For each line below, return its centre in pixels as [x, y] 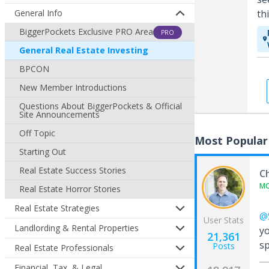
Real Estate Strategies [57, 208]
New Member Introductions [73, 87]
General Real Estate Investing [84, 50]
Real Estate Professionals [64, 248]
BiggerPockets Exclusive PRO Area [86, 32]
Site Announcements [59, 114]
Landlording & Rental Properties [77, 228]
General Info [38, 13]
